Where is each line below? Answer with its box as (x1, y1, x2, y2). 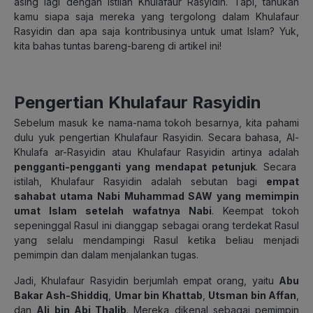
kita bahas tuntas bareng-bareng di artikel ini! (14, 39, 221, 52)
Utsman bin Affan (208, 289, 297, 301)
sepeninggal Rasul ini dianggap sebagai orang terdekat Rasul (14, 219, 299, 231)
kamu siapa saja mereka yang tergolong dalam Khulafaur (14, 10, 299, 22)
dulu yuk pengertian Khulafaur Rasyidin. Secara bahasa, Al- (14, 131, 299, 143)
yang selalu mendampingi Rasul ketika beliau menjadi (14, 233, 299, 246)
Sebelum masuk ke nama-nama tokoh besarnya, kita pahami (14, 116, 299, 129)
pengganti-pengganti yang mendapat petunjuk (14, 160, 256, 173)
